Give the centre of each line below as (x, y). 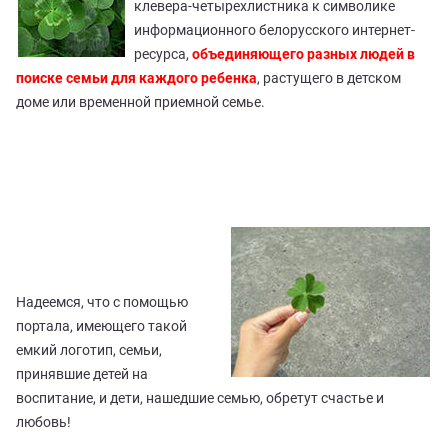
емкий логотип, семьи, (89, 349)
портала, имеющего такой (101, 325)
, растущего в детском (329, 77)
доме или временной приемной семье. (140, 101)
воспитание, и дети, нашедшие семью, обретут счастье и (200, 397)
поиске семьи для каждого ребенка (136, 77)
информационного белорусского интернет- (274, 29)
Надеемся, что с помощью (102, 301)
